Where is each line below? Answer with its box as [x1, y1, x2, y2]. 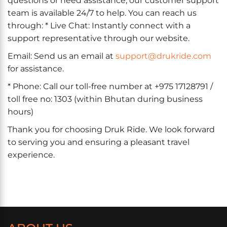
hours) [8, 107, 33, 117]
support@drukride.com [116, 51, 211, 61]
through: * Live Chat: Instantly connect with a [8, 21, 191, 30]
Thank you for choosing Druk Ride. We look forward [8, 125, 215, 134]
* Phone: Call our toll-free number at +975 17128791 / [8, 82, 213, 91]
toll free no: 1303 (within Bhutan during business [8, 94, 203, 104]
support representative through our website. [8, 33, 190, 43]
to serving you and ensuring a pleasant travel [8, 137, 190, 147]
